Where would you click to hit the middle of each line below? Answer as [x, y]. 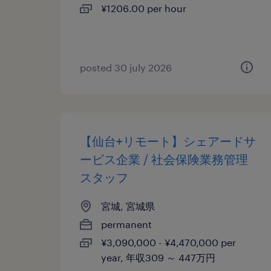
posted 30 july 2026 [126, 67]
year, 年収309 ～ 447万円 [158, 257]
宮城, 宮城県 [128, 206]
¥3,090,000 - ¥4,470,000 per [168, 242]
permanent [126, 224]
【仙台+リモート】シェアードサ [168, 141]
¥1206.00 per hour [144, 8]
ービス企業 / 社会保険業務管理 [164, 159]
